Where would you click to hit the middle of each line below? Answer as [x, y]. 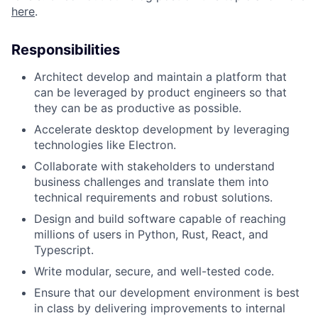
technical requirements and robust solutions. [153, 197]
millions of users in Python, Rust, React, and [151, 234]
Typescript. [64, 250]
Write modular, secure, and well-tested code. [154, 271]
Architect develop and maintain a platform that [160, 77]
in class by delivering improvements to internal [160, 308]
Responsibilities [66, 50]
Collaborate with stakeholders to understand [154, 166]
